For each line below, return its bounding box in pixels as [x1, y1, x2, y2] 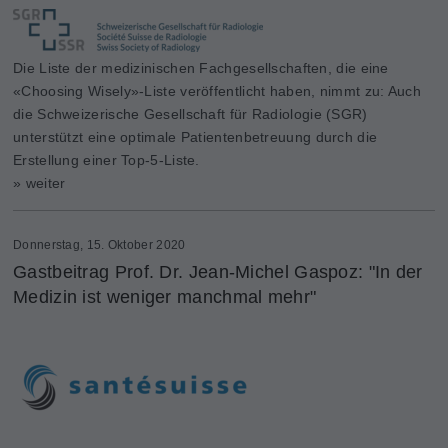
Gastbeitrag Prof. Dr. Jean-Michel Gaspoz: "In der [13, 261, 423, 282]
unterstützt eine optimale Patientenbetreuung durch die [13, 128, 378, 145]
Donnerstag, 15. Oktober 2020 [13, 237, 186, 252]
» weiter [13, 174, 66, 191]
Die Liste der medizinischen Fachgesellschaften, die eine [13, 59, 389, 76]
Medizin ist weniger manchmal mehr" [13, 286, 317, 307]
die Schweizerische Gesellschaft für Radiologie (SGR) [13, 105, 368, 122]
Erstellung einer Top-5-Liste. [13, 151, 200, 168]
